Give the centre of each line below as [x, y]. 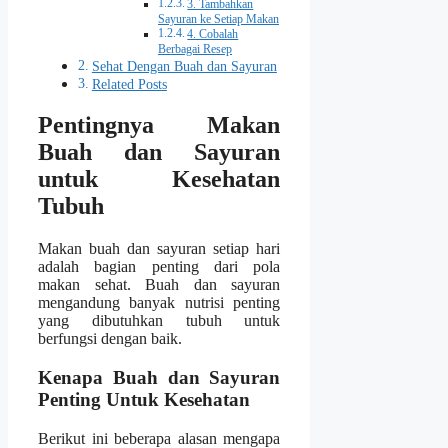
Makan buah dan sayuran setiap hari [159, 249]
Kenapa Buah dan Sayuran [159, 378]
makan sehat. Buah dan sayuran [159, 285]
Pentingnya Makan [159, 125]
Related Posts [129, 83]
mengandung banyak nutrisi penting [159, 303]
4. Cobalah [213, 34]
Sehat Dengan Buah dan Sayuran [184, 65]
